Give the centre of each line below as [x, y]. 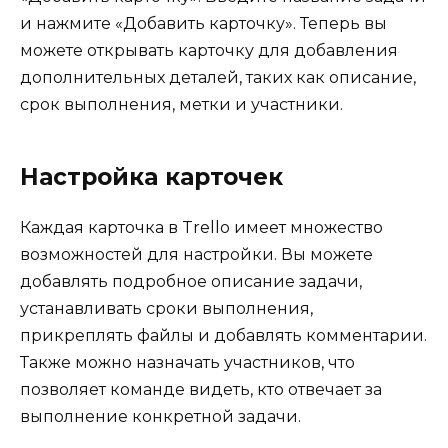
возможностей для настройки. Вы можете [196, 255]
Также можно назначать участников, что [187, 363]
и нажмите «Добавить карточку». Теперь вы [203, 24]
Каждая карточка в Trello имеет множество [201, 228]
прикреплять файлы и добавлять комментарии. [223, 336]
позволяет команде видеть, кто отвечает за [201, 390]
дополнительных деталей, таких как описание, [218, 78]
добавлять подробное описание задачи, [191, 282]
